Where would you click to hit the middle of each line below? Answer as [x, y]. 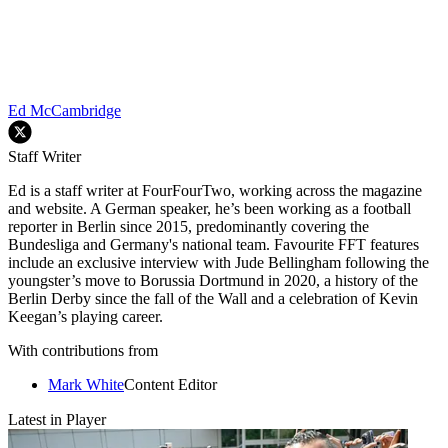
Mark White [86, 384]
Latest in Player [57, 419]
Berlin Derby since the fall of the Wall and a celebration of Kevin [213, 298]
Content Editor [170, 384]
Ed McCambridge [64, 110]
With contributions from [83, 350]
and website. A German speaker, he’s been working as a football [209, 208]
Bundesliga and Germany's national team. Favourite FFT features [213, 244]
